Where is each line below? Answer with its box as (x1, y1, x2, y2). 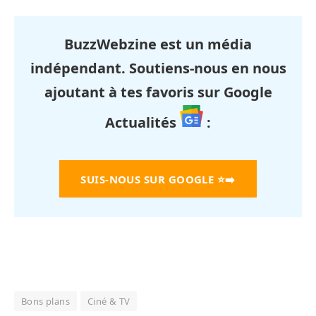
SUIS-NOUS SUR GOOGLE (80, 171, 214, 186)
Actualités (105, 112, 180, 132)
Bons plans (21, 294, 70, 308)
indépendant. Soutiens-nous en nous (30, 58, 286, 78)
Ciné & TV (87, 294, 130, 308)
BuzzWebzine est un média (64, 34, 252, 54)
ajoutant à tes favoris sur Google (44, 82, 272, 102)
